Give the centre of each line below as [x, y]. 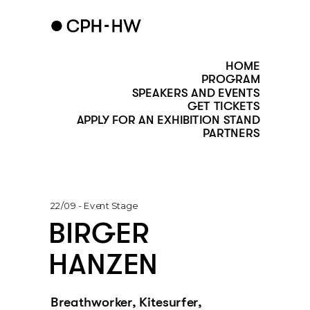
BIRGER [99, 233]
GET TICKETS [224, 106]
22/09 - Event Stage [93, 206]
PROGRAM [231, 79]
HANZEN [103, 265]
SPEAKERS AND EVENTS [196, 93]
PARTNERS [231, 133]
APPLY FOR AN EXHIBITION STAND [168, 120]
